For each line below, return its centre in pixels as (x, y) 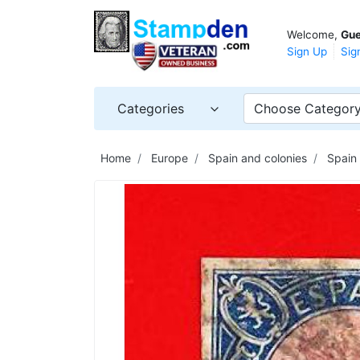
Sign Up (307, 51)
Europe (170, 157)
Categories (151, 108)
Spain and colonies (258, 157)
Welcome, (314, 34)
